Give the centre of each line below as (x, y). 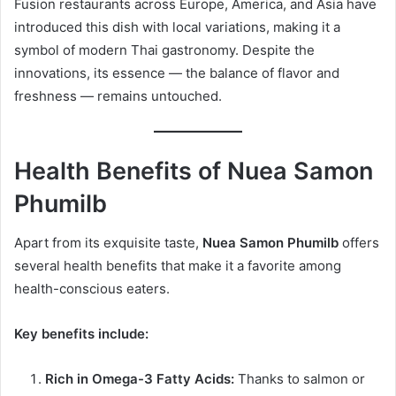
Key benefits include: (81, 334)
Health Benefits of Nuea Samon (194, 171)
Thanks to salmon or (300, 379)
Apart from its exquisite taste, (108, 243)
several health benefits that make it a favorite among (178, 266)
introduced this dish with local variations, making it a (177, 27)
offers (359, 243)
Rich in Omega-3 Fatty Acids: (140, 379)
